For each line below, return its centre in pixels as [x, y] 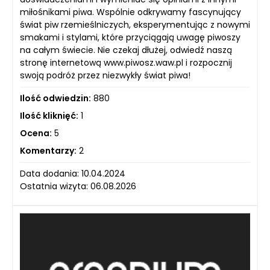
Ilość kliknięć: [49, 115]
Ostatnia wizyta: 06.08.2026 [78, 186]
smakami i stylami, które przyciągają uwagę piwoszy [130, 37]
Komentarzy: [48, 150]
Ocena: [36, 133]
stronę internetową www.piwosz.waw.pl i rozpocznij [126, 62]
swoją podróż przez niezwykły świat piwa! [105, 75]
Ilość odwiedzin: [55, 98]
